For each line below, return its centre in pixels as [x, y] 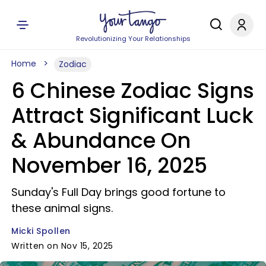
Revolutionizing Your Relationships [133, 39]
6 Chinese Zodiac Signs [133, 91]
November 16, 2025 [109, 165]
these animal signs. [62, 208]
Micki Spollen [41, 231]
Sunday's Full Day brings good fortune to [118, 192]
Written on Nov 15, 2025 [62, 246]
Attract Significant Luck [132, 115]
